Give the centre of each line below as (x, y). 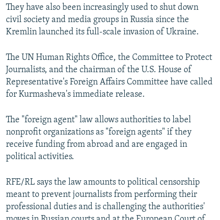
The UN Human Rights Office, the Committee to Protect (109, 57)
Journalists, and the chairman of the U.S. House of (99, 70)
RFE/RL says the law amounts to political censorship (103, 182)
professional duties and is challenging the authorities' (105, 207)
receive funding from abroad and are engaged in (96, 144)
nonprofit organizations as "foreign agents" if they (99, 132)
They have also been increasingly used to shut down (102, 7)
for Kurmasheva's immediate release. (75, 94)
